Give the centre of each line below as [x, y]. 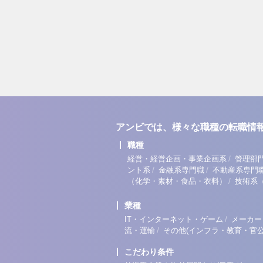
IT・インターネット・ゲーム [174, 219]
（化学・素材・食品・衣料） [177, 181]
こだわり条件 [149, 252]
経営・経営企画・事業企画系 [177, 159]
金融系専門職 [181, 170]
